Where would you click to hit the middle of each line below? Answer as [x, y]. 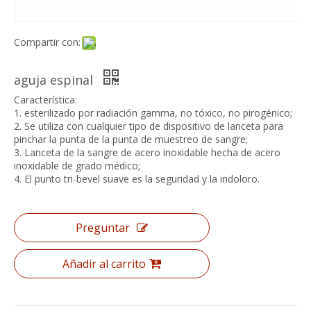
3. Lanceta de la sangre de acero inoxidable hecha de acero [147, 153]
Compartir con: [47, 42]
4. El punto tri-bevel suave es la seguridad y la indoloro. [137, 179]
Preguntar [103, 228]
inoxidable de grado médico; [77, 166]
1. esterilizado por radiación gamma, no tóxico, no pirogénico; [153, 113]
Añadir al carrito [104, 264]
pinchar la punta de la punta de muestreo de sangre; [131, 140]
